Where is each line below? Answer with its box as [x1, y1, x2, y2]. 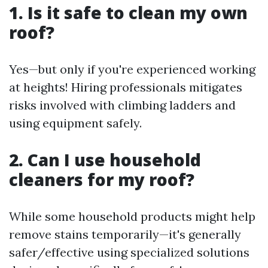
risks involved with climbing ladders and [9, 97, 236, 112]
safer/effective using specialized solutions [9, 244, 249, 260]
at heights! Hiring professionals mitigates [9, 79, 242, 95]
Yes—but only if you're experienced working [9, 61, 255, 77]
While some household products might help [9, 208, 255, 224]
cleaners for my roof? [9, 167, 194, 191]
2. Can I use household [9, 148, 201, 171]
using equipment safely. [9, 115, 142, 130]
